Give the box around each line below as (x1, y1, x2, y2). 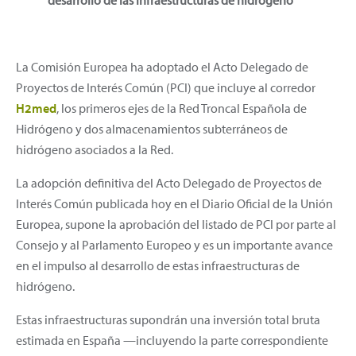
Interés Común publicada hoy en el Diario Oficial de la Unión (16, 195, 333, 211)
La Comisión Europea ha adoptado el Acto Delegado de (16, 58, 308, 75)
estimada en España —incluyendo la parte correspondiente (16, 331, 328, 348)
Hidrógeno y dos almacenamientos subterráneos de (16, 120, 288, 137)
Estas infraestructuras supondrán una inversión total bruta (16, 311, 320, 327)
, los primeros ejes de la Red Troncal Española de (56, 99, 307, 116)
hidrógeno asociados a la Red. (16, 141, 173, 157)
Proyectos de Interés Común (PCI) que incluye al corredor (16, 79, 315, 95)
